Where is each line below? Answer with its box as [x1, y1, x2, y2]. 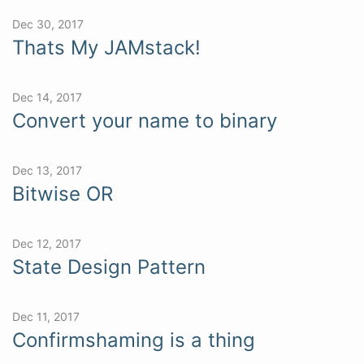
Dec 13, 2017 [12, 162, 82, 177]
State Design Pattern [12, 254, 206, 279]
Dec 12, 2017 [12, 236, 81, 250]
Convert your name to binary [12, 108, 277, 132]
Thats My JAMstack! [12, 35, 201, 59]
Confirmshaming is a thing [12, 327, 255, 352]
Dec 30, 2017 [12, 16, 84, 31]
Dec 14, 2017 [12, 89, 82, 104]
